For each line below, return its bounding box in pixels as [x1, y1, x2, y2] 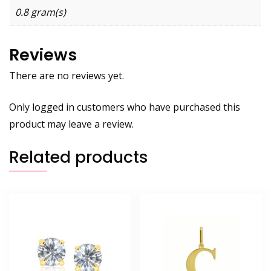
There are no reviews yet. [9, 68, 124, 82]
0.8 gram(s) [15, 5, 66, 19]
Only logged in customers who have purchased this [9, 100, 240, 114]
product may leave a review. [9, 117, 134, 131]
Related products [9, 145, 148, 168]
